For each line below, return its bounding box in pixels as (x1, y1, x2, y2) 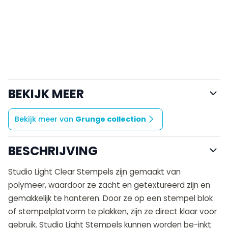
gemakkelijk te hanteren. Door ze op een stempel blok (8, 192, 213, 204)
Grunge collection (75, 113, 146, 124)
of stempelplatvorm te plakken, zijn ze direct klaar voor (8, 206, 217, 217)
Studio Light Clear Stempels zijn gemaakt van (8, 166, 181, 177)
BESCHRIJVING (8, 142, 98, 159)
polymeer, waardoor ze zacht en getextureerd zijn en (8, 179, 210, 190)
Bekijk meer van (15, 113, 75, 124)
